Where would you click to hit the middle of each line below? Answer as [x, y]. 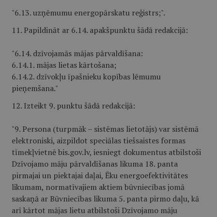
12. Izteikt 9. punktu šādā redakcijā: [73, 106]
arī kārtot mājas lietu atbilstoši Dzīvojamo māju [94, 210]
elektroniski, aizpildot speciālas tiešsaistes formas [99, 140]
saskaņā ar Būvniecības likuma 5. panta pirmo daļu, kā [105, 199]
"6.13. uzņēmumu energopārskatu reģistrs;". [88, 13]
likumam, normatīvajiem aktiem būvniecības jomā [98, 187]
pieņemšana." [35, 88]
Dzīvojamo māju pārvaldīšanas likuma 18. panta [95, 164]
